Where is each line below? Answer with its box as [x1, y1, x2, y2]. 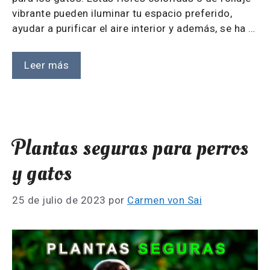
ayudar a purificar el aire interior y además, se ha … [12, 22, 256, 35]
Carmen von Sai [127, 194, 202, 207]
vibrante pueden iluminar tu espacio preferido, [12, 7, 232, 20]
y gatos [12, 159, 72, 188]
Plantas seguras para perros [12, 133, 249, 163]
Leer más [24, 58, 69, 71]
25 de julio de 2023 [12, 194, 106, 207]
